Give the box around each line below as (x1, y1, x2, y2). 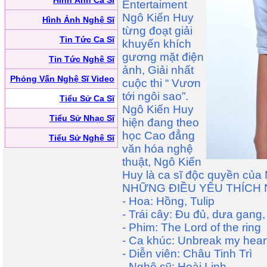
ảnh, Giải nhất (122, 64, 194, 76)
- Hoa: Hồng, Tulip (122, 195, 215, 207)
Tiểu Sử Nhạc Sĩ (49, 113, 114, 123)
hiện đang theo (122, 116, 199, 129)
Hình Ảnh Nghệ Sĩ (42, 15, 114, 24)
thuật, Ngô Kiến (122, 156, 201, 168)
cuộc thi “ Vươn (122, 77, 201, 89)
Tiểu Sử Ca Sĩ (60, 94, 114, 103)
